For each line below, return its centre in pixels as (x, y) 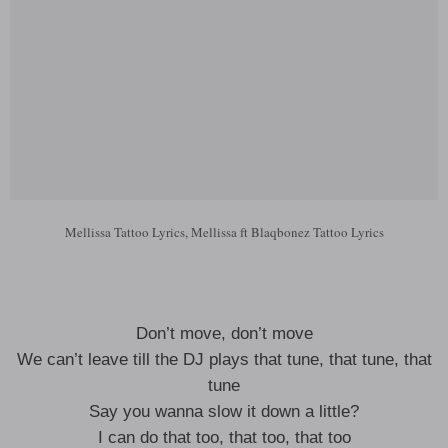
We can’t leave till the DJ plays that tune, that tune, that (224, 359)
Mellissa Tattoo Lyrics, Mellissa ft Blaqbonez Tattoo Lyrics (224, 232)
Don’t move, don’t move (224, 333)
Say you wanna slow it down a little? (224, 411)
